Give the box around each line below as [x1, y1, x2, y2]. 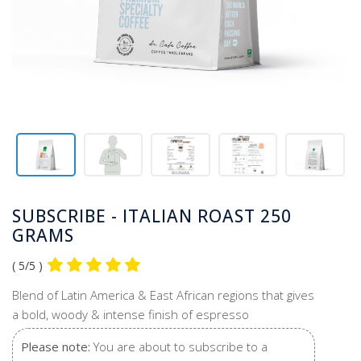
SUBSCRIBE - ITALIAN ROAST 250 [12, 204, 292, 227]
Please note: [21, 338, 90, 355]
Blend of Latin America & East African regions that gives [12, 286, 314, 303]
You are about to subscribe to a [90, 338, 268, 355]
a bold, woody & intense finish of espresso [12, 305, 249, 322]
